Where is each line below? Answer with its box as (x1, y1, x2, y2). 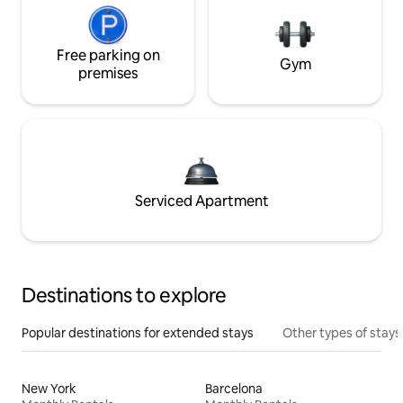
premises (78, 63, 138, 83)
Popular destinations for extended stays (22, 324, 254, 341)
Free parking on (56, 45, 160, 65)
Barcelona (205, 380, 263, 397)
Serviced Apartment (134, 191, 269, 210)
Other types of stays (282, 324, 401, 341)
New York (22, 380, 76, 397)
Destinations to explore (22, 282, 227, 309)
